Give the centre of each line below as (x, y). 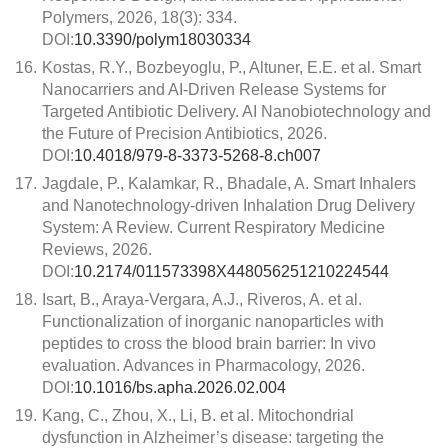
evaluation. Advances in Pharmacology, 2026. (203, 365)
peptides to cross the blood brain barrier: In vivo (209, 343)
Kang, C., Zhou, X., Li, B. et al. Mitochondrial (198, 415)
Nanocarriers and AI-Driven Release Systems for (214, 89)
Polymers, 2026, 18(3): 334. (139, 17)
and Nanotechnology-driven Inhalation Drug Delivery (228, 205)
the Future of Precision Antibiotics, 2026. (184, 133)
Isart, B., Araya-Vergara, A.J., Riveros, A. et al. (202, 299)
